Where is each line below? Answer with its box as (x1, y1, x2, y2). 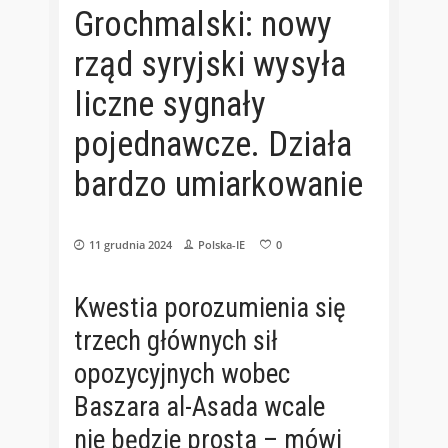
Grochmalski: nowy (74, 4, 332, 45)
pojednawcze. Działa (74, 124, 352, 165)
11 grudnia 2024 (89, 237, 172, 252)
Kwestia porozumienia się (74, 292, 346, 325)
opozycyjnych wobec (74, 358, 290, 391)
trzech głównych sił (74, 325, 278, 358)
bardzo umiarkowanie (74, 164, 363, 205)
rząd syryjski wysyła (74, 44, 346, 85)
